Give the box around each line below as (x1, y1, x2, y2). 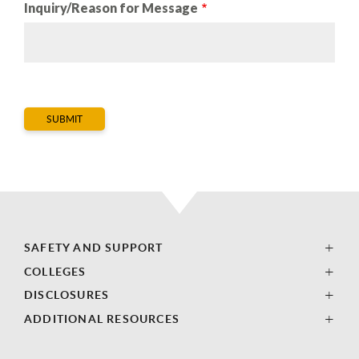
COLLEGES (24, 263, 87, 279)
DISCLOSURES (24, 287, 110, 302)
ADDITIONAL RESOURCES (24, 310, 179, 326)
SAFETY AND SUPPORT (24, 240, 163, 255)
